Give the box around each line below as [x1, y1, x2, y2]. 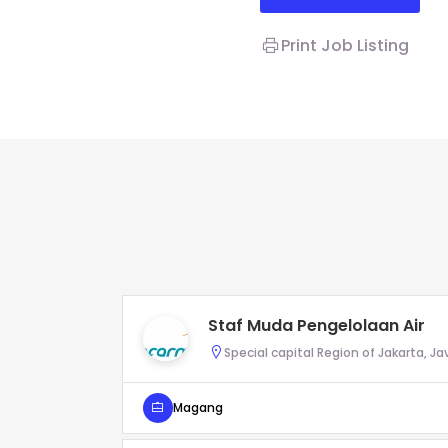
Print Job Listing [280, 33, 409, 57]
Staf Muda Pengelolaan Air [208, 313, 425, 337]
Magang [173, 399, 223, 417]
